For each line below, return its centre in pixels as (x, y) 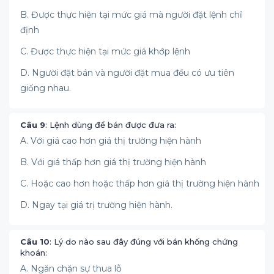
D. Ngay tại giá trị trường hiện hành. (96, 205)
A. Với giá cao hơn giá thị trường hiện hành (111, 141)
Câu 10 (35, 242)
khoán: (34, 253)
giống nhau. (46, 88)
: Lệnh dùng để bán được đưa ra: (111, 125)
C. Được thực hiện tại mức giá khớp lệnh (105, 51)
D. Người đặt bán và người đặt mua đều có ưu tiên (127, 73)
